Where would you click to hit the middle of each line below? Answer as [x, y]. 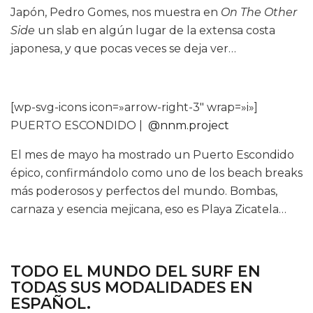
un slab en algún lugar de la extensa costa [155, 31]
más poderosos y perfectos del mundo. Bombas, [144, 191]
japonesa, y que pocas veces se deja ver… [123, 49]
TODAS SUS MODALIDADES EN [132, 287]
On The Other [259, 13]
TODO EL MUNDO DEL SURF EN [136, 271]
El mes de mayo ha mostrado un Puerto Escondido [152, 155]
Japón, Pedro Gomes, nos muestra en [116, 13]
